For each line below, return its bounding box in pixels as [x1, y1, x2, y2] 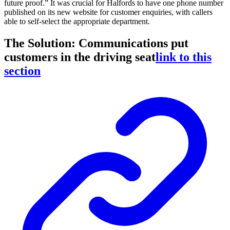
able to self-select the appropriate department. [4, 17, 150, 26]
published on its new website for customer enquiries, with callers [4, 8, 213, 17]
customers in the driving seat [4, 50, 156, 64]
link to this [156, 50, 212, 64]
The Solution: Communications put [4, 36, 188, 50]
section [4, 64, 41, 78]
